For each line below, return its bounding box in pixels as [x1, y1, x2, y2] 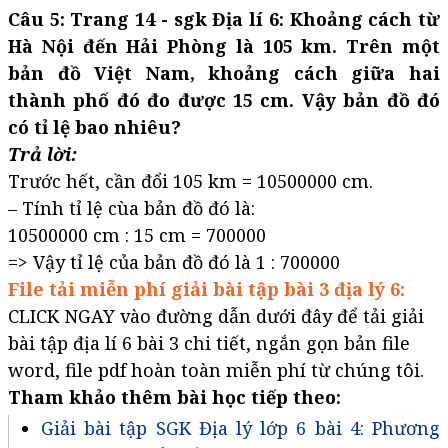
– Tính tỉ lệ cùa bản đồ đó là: [8, 196, 255, 221]
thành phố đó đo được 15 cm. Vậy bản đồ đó [8, 88, 440, 113]
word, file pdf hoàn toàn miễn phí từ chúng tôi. [8, 358, 424, 383]
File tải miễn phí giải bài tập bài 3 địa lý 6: [8, 277, 405, 302]
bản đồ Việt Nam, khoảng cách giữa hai [8, 61, 440, 86]
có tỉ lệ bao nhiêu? [8, 115, 181, 140]
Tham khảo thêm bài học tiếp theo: [8, 385, 341, 410]
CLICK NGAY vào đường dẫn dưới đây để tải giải [8, 304, 424, 329]
